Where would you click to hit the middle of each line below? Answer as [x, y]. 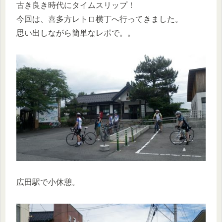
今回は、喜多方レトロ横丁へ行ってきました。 [100, 19]
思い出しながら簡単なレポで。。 [76, 33]
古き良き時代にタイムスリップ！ [76, 5]
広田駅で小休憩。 [48, 182]
